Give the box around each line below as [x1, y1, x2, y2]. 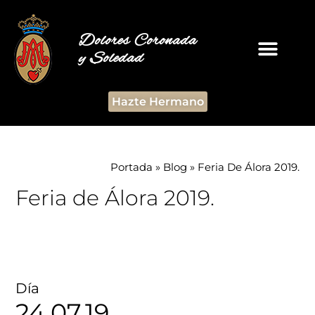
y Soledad [78, 48, 143, 69]
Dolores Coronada [78, 30, 197, 51]
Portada [110, 160, 153, 174]
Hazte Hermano [111, 95, 204, 108]
